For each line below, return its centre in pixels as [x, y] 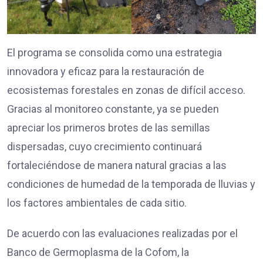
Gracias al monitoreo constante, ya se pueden [113, 109]
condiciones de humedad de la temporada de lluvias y [131, 184]
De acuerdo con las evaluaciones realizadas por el [122, 233]
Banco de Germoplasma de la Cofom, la [98, 252]
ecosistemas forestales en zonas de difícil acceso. [126, 90]
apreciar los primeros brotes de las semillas [109, 127]
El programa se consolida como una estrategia [114, 52]
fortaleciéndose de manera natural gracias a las [117, 165]
